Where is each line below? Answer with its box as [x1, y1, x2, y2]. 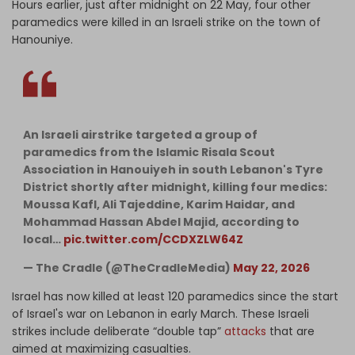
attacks [224, 323, 269, 339]
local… [23, 231, 63, 247]
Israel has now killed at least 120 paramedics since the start [12, 288, 338, 304]
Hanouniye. [12, 31, 73, 48]
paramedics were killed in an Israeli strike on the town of [12, 13, 321, 30]
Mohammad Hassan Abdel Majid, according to [23, 213, 300, 230]
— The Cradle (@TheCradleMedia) [23, 259, 233, 276]
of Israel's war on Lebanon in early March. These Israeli [12, 305, 309, 322]
